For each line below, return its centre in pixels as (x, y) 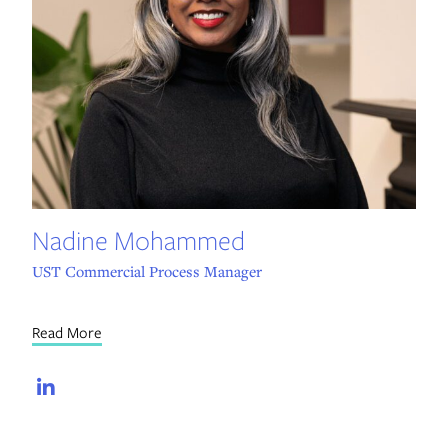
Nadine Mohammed (138, 240)
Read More (66, 332)
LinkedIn (114, 388)
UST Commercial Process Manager (146, 271)
